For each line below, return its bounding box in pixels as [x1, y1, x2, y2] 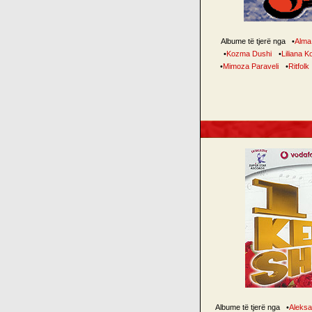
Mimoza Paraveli [223, 62, 279, 70]
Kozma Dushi [226, 49, 272, 58]
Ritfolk [288, 62, 309, 70]
